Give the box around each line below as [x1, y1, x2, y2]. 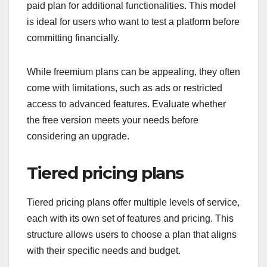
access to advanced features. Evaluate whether [27, 99, 226, 109]
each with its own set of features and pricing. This [27, 213, 234, 223]
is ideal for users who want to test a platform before [27, 17, 240, 27]
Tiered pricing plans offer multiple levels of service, [27, 197, 240, 207]
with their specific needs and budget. [27, 245, 181, 256]
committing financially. [27, 33, 120, 43]
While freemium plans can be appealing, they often [27, 67, 240, 77]
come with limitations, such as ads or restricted [27, 83, 222, 93]
